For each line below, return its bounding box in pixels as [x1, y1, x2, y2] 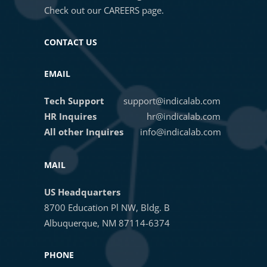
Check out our [44, 4, 104, 16]
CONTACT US [44, 36, 97, 48]
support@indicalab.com [123, 95, 221, 107]
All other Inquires [44, 126, 140, 138]
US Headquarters [44, 186, 120, 198]
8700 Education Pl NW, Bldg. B [44, 201, 170, 213]
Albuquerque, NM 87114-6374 [44, 217, 170, 229]
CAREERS [104, 4, 139, 16]
